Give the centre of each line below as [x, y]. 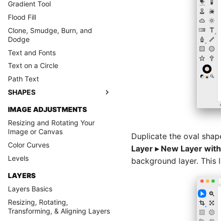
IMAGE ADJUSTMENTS [47, 110]
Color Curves [29, 145]
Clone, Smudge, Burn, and [50, 30]
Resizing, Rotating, [38, 202]
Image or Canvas [35, 131]
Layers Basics [30, 188]
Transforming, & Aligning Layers [59, 211]
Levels [18, 158]
